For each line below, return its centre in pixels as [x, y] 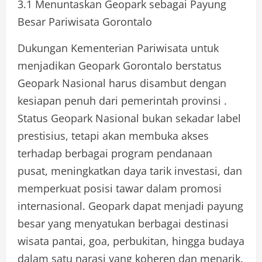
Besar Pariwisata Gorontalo [85, 21]
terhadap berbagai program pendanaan [115, 153]
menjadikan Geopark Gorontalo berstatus [120, 65]
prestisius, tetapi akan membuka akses [113, 135]
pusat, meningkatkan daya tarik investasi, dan [130, 170]
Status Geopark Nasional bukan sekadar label [129, 118]
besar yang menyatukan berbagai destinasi [123, 223]
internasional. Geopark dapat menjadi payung [130, 206]
